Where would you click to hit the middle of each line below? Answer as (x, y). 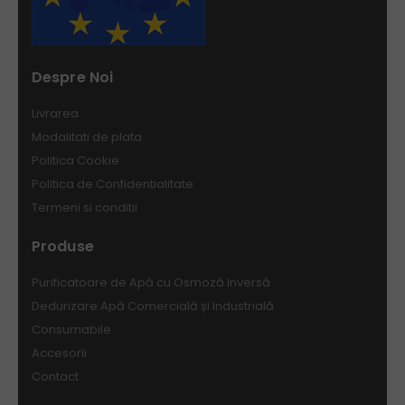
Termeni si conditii (85, 207)
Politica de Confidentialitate (113, 184)
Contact (55, 376)
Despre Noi (72, 77)
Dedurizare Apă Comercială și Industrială (153, 306)
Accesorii (59, 353)
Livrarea (55, 113)
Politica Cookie (75, 160)
